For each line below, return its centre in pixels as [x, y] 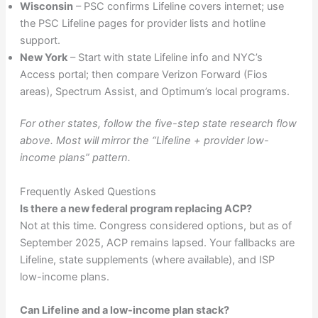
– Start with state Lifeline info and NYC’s [165, 57]
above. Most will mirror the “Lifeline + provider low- [144, 141]
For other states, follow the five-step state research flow [158, 124]
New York [43, 57]
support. [40, 40]
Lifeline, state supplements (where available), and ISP [147, 259]
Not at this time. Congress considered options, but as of [155, 225]
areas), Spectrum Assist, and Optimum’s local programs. [154, 91]
